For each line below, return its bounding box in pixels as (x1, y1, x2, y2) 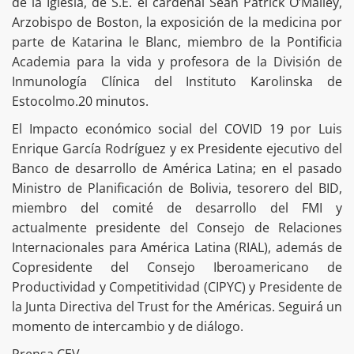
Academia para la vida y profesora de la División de (12, 53, 342, 71)
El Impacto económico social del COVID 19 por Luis (12, 120, 342, 138)
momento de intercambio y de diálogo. (12, 318, 243, 336)
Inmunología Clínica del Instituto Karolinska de (12, 73, 342, 91)
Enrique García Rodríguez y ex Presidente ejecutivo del (12, 140, 342, 158)
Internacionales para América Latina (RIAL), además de (12, 239, 342, 257)
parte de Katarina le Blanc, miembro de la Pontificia (12, 33, 342, 51)
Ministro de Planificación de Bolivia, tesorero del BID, (12, 179, 342, 198)
